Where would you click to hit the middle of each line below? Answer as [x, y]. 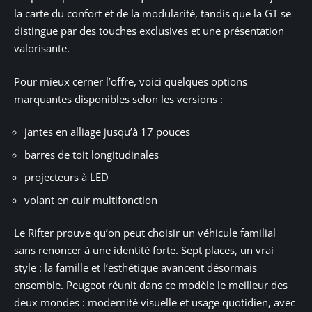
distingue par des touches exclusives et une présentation [149, 31]
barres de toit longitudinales [92, 154]
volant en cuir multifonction [91, 200]
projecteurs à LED [67, 177]
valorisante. [42, 48]
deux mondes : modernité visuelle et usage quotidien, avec [155, 303]
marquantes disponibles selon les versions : [118, 99]
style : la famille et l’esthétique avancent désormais [135, 268]
